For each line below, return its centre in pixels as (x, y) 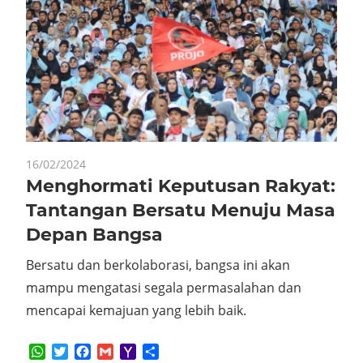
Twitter (90, 352)
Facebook (120, 352)
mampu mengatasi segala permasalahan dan (164, 287)
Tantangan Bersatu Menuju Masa (181, 210)
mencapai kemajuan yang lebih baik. (136, 310)
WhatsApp (77, 352)
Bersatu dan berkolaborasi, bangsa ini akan (158, 265)
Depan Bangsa (94, 234)
